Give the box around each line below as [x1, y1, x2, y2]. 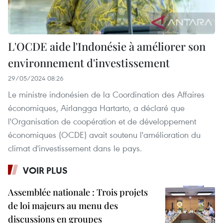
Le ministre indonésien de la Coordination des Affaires [8, 88, 205, 100]
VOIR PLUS [23, 164, 68, 176]
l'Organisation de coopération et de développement [8, 115, 196, 127]
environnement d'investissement [8, 55, 170, 70]
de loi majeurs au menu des [8, 199, 118, 212]
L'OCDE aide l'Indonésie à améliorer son [8, 38, 206, 54]
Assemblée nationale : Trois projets [8, 186, 148, 198]
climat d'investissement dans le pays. [8, 142, 142, 154]
